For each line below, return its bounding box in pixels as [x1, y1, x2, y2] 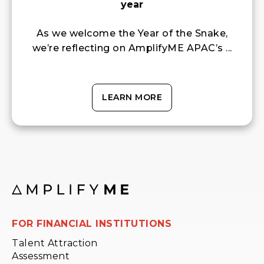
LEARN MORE [102, 91, 162, 103]
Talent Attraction [12, 237, 98, 249]
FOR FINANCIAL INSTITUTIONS [12, 217, 171, 229]
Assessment [12, 250, 70, 262]
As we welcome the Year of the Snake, [36, 27, 228, 39]
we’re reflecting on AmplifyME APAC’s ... [32, 42, 232, 54]
